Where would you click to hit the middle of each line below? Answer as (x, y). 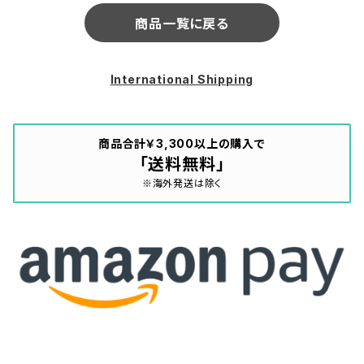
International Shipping (182, 79)
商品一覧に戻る (182, 23)
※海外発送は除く (182, 183)
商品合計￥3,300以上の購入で (182, 143)
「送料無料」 (182, 164)
